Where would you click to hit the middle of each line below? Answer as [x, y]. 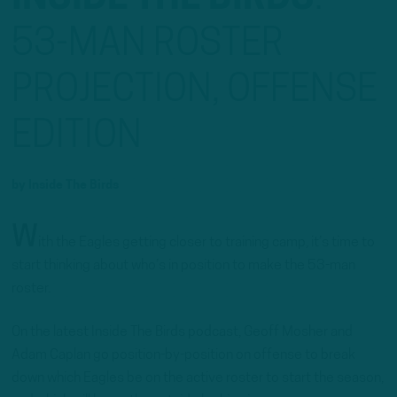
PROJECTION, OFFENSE [195, 91]
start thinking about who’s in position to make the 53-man [183, 266]
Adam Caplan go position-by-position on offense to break [183, 356]
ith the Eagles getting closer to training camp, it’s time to [206, 243]
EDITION [77, 137]
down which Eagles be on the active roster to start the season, [198, 379]
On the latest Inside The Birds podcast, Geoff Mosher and [182, 333]
